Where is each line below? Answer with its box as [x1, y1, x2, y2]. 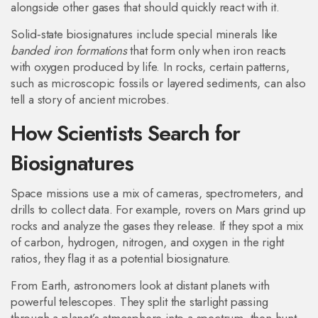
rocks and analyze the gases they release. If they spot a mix [11, 217, 303, 234]
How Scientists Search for [11, 118, 240, 148]
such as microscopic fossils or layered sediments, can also [11, 75, 306, 92]
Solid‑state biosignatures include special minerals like [11, 26, 278, 43]
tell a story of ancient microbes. [11, 91, 170, 108]
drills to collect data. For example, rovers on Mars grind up [11, 201, 306, 218]
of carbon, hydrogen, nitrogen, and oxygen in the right [11, 234, 285, 251]
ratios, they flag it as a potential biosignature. [11, 250, 231, 267]
